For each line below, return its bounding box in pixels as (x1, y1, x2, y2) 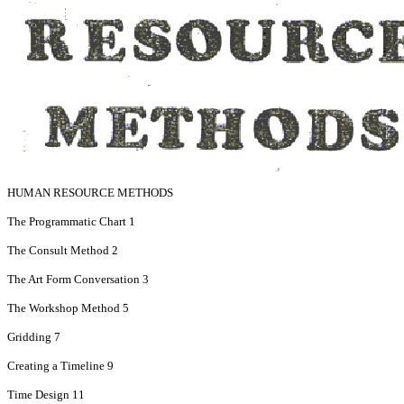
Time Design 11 (7, 388, 85, 401)
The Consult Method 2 (7, 243, 118, 257)
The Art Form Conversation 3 (7, 272, 149, 286)
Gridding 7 (7, 330, 60, 344)
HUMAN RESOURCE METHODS (7, 186, 173, 199)
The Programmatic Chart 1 (7, 215, 135, 228)
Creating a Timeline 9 (7, 359, 114, 372)
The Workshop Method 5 (7, 301, 129, 315)
